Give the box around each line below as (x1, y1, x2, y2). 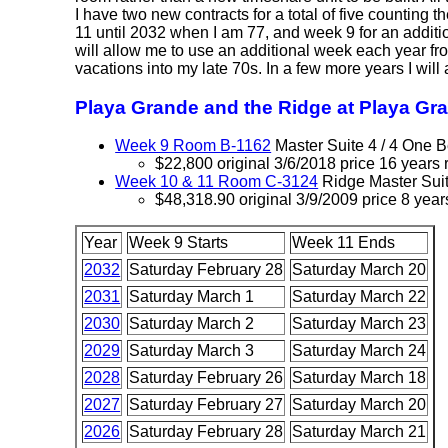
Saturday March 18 (292, 369, 427, 387)
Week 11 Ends (292, 234, 396, 252)
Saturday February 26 (129, 369, 284, 387)
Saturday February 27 (129, 396, 284, 414)
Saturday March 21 (292, 423, 427, 441)
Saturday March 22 (292, 288, 427, 306)
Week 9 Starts (129, 234, 229, 252)
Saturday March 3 (129, 342, 255, 360)
